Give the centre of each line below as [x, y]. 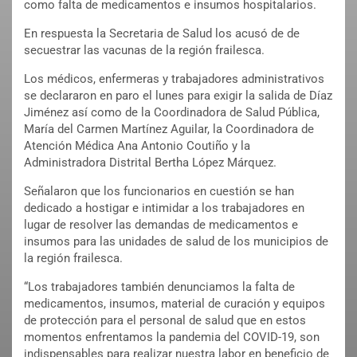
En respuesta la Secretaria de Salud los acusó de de [162, 34]
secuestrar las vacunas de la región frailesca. [144, 51]
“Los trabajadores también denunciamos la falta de [159, 287]
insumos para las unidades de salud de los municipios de [176, 242]
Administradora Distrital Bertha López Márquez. [150, 163]
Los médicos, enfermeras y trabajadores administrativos [174, 79]
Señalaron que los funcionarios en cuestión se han [159, 192]
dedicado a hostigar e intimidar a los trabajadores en [164, 208]
